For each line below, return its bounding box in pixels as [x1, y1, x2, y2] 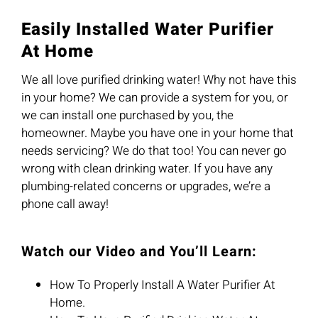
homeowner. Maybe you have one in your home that [21, 124, 294, 143]
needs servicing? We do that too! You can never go [21, 142, 287, 160]
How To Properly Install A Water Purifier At [49, 276, 275, 295]
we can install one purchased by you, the [21, 106, 234, 125]
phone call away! [21, 195, 109, 214]
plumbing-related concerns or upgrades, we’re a [21, 177, 270, 196]
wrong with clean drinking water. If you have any [21, 160, 273, 178]
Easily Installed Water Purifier [21, 17, 274, 43]
